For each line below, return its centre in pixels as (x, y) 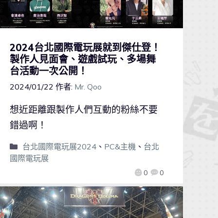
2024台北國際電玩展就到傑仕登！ (85, 48)
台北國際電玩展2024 (59, 147)
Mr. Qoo (88, 87)
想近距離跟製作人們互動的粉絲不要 (83, 110)
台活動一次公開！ (48, 71)
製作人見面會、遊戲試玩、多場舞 (82, 59)
